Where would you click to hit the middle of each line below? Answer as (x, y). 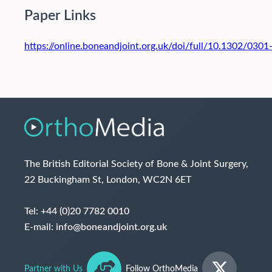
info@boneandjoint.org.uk (111, 227)
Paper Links (60, 16)
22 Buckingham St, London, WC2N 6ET (108, 180)
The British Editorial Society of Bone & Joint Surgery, (136, 164)
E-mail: (40, 227)
